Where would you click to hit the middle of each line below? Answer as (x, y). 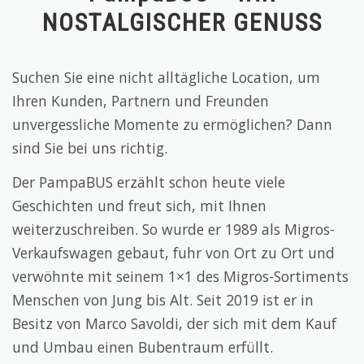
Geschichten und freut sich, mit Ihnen (139, 205)
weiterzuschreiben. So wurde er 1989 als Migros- (173, 229)
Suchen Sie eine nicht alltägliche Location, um (166, 77)
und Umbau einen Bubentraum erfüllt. (143, 347)
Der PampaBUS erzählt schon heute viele (149, 182)
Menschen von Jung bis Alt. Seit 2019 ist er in (163, 299)
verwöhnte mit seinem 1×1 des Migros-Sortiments (180, 276)
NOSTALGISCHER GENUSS (182, 22)
